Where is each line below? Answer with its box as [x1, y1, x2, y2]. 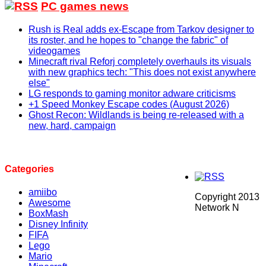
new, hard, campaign [28, 120, 116, 131]
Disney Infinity [28, 219, 88, 230]
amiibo [28, 187, 57, 198]
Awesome [28, 198, 71, 208]
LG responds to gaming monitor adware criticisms [28, 88, 236, 99]
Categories [5, 163, 54, 174]
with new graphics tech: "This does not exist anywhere [28, 66, 256, 77]
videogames [28, 45, 80, 56]
